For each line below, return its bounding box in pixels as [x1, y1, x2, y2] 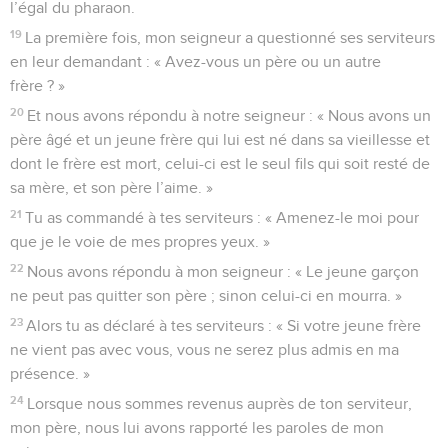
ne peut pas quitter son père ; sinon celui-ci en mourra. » [10, 287, 402, 304]
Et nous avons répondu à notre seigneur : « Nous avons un [27, 107, 432, 124]
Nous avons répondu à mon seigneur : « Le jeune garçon [27, 263, 420, 280]
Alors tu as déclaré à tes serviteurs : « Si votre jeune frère [26, 317, 422, 334]
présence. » [10, 365, 90, 382]
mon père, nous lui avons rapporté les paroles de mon [10, 419, 384, 436]
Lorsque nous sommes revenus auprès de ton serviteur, [27, 395, 413, 412]
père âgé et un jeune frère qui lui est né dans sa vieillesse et [10, 131, 430, 148]
